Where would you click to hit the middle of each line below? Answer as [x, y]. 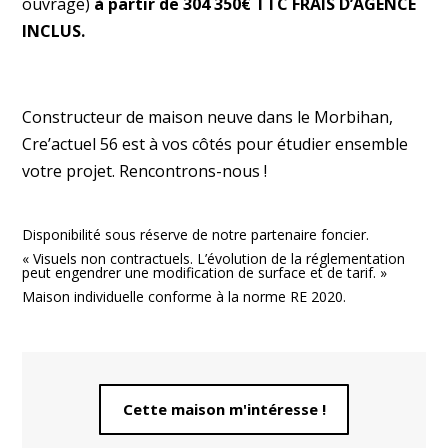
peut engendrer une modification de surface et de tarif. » [205, 272]
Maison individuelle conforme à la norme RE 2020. [184, 296]
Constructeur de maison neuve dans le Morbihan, [208, 116]
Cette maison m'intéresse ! [224, 409]
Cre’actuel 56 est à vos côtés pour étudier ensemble [215, 143]
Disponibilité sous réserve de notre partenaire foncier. [196, 234]
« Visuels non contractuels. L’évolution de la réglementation [214, 258]
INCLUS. [54, 30]
